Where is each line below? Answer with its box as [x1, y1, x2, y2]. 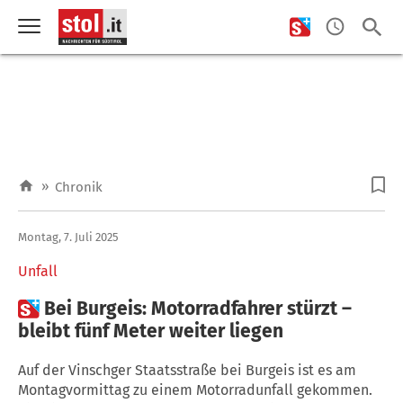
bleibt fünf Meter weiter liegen [18, 318, 283, 343]
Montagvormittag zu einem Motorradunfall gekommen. [18, 381, 372, 399]
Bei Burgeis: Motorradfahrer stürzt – [44, 296, 352, 320]
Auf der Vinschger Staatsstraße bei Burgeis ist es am [18, 361, 356, 379]
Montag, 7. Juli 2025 [18, 229, 119, 244]
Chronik [55, 179, 103, 195]
